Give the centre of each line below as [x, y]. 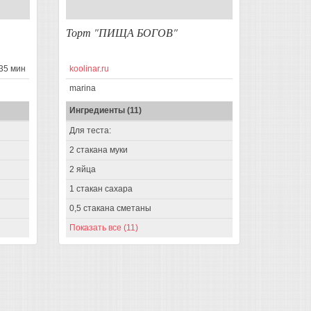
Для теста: [90, 131]
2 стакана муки [98, 150]
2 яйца [82, 170]
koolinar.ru [89, 69]
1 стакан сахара [101, 189]
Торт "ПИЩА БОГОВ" [121, 33]
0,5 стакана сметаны [110, 209]
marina [82, 89]
